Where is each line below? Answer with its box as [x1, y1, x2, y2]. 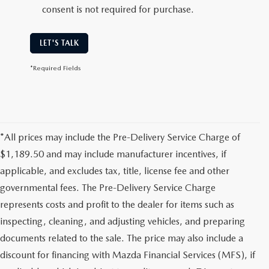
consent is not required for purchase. [42, 4, 194, 15]
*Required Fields [30, 64, 81, 72]
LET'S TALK [40, 38, 79, 47]
